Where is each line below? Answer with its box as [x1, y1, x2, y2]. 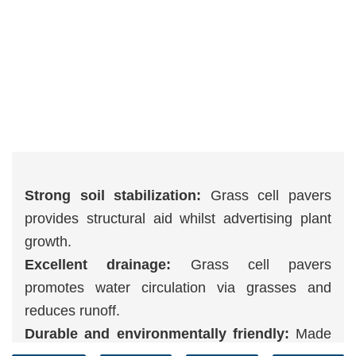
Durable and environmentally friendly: [25, 326, 296, 342]
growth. [25, 234, 72, 250]
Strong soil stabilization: [25, 188, 202, 203]
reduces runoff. [25, 303, 120, 319]
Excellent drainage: [25, 257, 172, 273]
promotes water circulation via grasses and [25, 280, 331, 296]
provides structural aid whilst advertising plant [25, 211, 331, 226]
